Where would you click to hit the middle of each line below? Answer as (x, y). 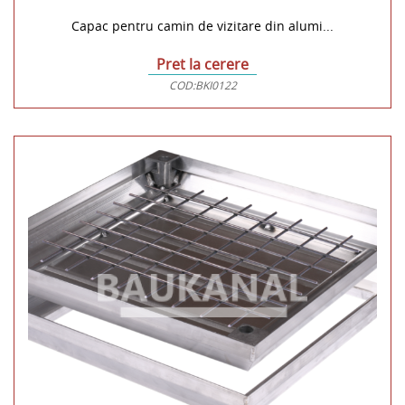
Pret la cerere (202, 65)
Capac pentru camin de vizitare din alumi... (202, 26)
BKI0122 (216, 85)
